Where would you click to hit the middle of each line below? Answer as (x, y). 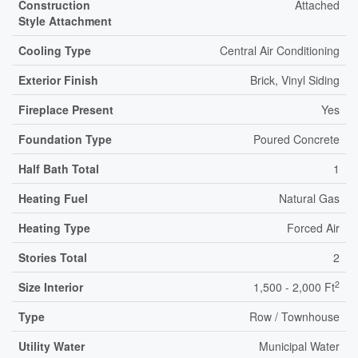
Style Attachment (65, 21)
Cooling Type (55, 50)
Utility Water (52, 346)
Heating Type (54, 228)
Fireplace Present (66, 109)
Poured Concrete (296, 139)
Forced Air (313, 228)
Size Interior (51, 287)
